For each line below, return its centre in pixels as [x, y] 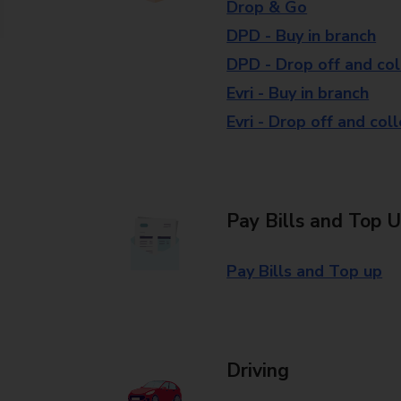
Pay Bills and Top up [305, 271]
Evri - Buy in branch [298, 93]
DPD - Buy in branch [302, 36]
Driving [258, 371]
